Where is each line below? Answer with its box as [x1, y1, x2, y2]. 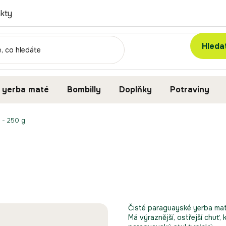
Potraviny [170, 84, 209, 95]
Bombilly [67, 84, 101, 95]
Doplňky [119, 84, 152, 95]
